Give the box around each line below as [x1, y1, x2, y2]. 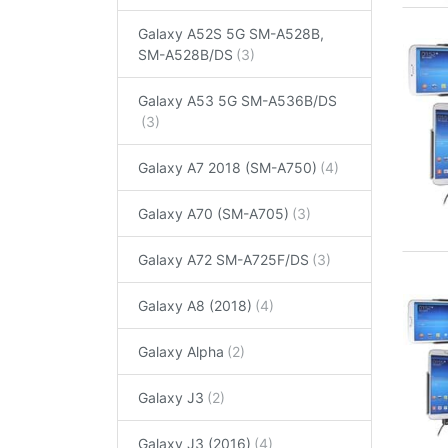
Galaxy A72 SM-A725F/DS [138, 250, 309, 268]
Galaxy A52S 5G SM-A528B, [138, 24, 324, 42]
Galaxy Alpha [138, 342, 224, 360]
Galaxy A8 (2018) [138, 296, 252, 314]
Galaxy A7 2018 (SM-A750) [138, 158, 317, 176]
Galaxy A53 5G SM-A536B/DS [138, 91, 337, 109]
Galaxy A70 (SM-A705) [138, 204, 289, 222]
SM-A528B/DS [138, 45, 233, 63]
